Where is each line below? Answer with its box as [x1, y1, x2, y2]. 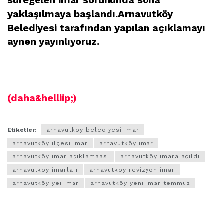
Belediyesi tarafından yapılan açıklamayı [7, 21, 205, 34]
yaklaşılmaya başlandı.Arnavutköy [7, 7, 173, 20]
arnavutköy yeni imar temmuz [90, 179, 190, 186]
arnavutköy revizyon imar [89, 166, 175, 173]
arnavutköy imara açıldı [120, 152, 200, 160]
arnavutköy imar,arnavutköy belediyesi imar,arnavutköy [7, 55, 212, 65]
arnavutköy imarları [12, 166, 78, 173]
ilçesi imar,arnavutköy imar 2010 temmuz [7, 69, 159, 78]
